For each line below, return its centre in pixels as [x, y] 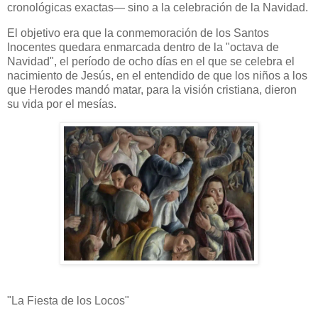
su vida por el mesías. [62, 104]
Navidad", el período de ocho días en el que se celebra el [151, 61]
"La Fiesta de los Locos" [68, 301]
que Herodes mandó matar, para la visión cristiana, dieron [152, 89]
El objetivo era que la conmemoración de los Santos [138, 33]
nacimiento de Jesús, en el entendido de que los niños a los [157, 75]
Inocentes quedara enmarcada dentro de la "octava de [143, 47]
